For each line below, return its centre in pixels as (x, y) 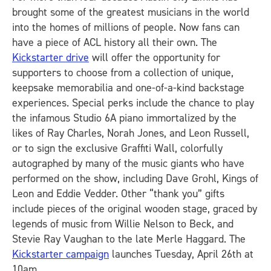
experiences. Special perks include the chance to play (133, 103)
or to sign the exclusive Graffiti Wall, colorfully (117, 149)
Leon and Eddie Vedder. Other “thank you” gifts (118, 194)
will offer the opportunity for (155, 58)
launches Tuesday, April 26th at (181, 254)
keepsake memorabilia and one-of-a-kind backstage (128, 88)
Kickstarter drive (51, 58)
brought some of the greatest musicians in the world (131, 12)
